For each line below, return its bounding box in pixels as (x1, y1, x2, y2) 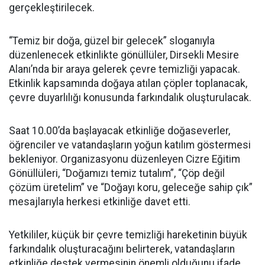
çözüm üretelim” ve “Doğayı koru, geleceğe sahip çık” (9, 182, 253, 193)
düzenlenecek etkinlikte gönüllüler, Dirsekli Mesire (9, 49, 239, 61)
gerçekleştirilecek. (9, 2, 95, 14)
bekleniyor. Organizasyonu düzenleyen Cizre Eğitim (9, 153, 240, 165)
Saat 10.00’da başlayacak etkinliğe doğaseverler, (9, 125, 230, 137)
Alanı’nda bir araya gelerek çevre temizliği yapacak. (9, 63, 240, 75)
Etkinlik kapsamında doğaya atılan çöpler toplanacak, (9, 77, 247, 89)
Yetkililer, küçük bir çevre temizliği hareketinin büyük (9, 229, 247, 241)
